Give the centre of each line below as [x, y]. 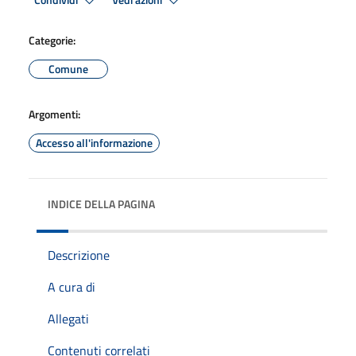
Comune [68, 68]
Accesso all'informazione [94, 142]
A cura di [72, 286]
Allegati [68, 318]
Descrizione [79, 255]
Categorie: [52, 40]
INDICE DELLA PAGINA [101, 203]
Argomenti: [54, 114]
